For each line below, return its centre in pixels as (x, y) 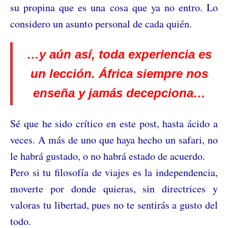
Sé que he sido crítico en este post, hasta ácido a (114, 124)
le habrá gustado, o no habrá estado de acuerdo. (108, 156)
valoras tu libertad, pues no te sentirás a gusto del (114, 205)
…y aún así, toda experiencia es (119, 54)
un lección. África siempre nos (119, 74)
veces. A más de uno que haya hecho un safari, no (114, 140)
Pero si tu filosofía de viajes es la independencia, (114, 173)
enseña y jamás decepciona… (119, 93)
